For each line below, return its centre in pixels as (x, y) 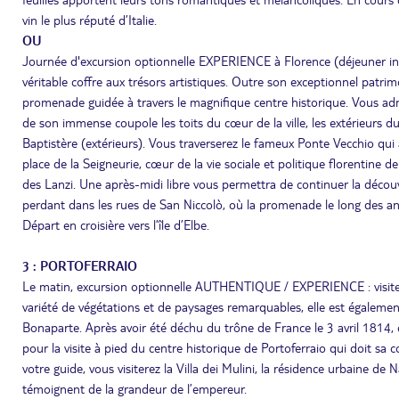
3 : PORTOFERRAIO (80, 265)
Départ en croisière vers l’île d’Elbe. (116, 224)
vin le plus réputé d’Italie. (90, 20)
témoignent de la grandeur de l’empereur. (134, 388)
